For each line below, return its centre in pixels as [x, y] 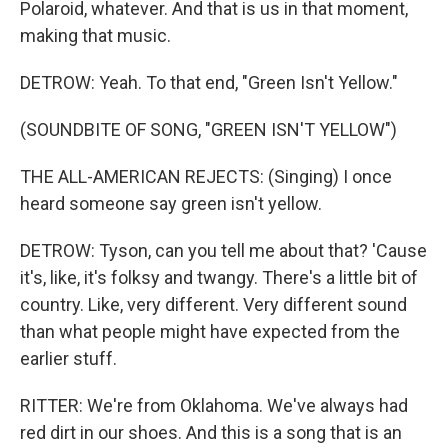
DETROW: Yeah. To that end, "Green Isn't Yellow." [209, 82]
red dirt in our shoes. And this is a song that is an [211, 432]
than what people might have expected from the [210, 331]
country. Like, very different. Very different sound [213, 304]
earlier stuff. [68, 358]
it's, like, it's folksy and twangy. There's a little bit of [219, 277]
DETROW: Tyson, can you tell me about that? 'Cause [223, 250]
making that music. [95, 35]
